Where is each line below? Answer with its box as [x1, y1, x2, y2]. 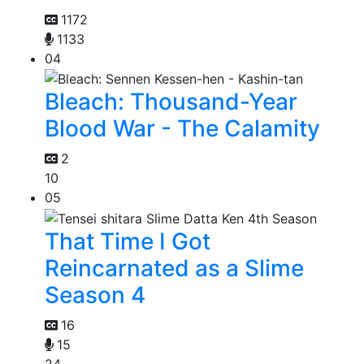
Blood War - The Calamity [45, 115, 320, 143]
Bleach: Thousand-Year [45, 88, 297, 116]
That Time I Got [45, 227, 210, 255]
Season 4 [45, 280, 145, 309]
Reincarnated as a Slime [45, 253, 304, 282]
